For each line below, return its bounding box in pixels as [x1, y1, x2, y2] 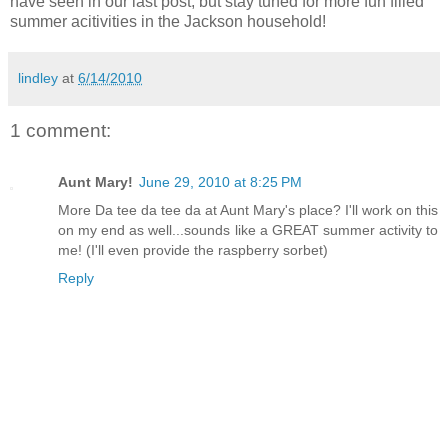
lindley [18, 70, 58, 87]
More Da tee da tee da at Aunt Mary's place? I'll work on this [58, 202, 438, 219]
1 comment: [10, 120, 111, 142]
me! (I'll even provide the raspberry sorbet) [58, 242, 328, 259]
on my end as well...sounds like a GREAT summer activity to [58, 222, 438, 239]
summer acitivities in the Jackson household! [10, 13, 326, 31]
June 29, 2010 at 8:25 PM [139, 174, 302, 191]
